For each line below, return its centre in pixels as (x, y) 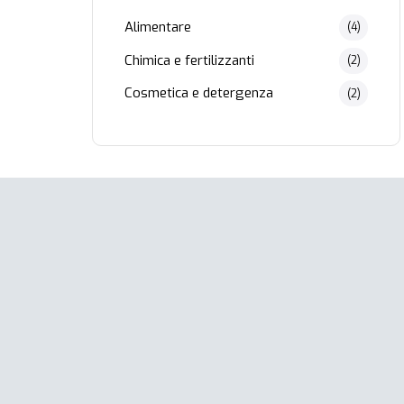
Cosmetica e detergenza (199, 93)
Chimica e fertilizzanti (189, 60)
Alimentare (158, 27)
